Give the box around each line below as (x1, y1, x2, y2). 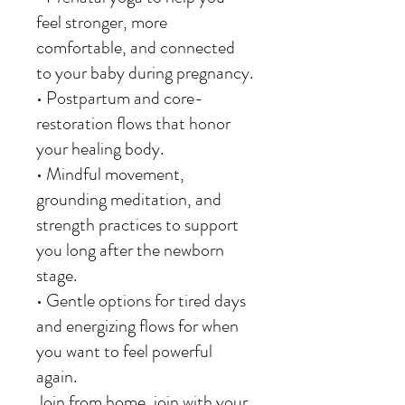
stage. (36, 262, 77, 288)
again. (36, 363, 77, 390)
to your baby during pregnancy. (36, 60, 253, 86)
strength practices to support (36, 212, 239, 238)
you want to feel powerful (36, 338, 212, 364)
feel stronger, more (36, 9, 167, 35)
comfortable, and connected (36, 34, 235, 61)
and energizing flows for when (36, 313, 239, 339)
